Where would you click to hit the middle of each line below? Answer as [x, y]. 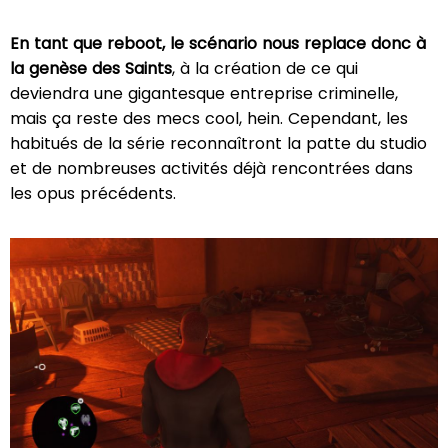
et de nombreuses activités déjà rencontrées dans [211, 168]
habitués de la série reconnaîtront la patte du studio [218, 143]
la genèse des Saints [91, 68]
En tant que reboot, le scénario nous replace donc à [218, 43]
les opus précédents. [93, 193]
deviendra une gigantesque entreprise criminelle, [204, 93]
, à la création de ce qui [265, 68]
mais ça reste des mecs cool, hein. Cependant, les [209, 118]
